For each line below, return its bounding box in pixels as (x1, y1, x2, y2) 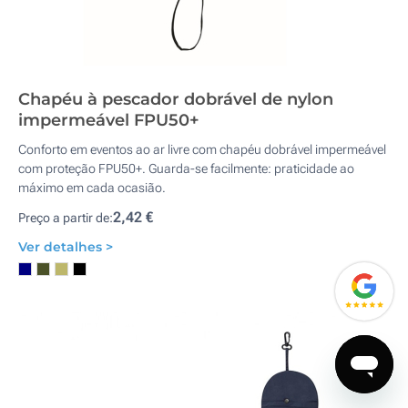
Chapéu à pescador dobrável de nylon (18, 89, 333, 109)
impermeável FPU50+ (18, 110, 199, 130)
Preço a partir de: (18, 210, 113, 225)
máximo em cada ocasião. (18, 180, 166, 195)
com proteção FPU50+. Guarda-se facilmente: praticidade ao (18, 161, 354, 176)
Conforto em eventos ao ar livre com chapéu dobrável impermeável (18, 142, 386, 157)
